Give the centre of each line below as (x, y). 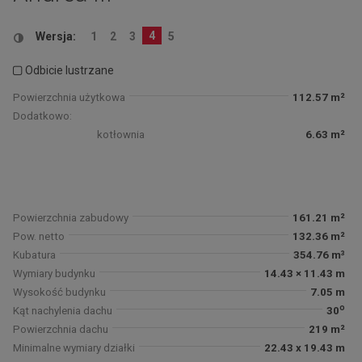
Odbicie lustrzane (70, 70)
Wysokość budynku (59, 292)
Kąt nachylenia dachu (63, 310)
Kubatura (34, 255)
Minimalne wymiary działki (74, 347)
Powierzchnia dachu (61, 329)
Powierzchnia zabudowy (71, 217)
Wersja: (56, 36)
